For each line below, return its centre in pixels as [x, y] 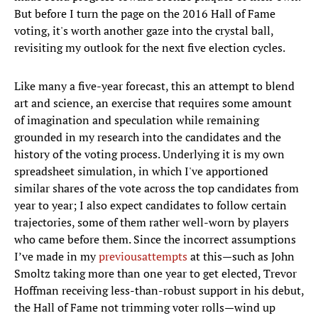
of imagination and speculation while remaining [137, 120]
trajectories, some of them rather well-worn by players [152, 223]
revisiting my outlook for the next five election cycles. [150, 48]
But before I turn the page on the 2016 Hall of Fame [145, 14]
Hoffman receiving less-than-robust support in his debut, [159, 291]
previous [120, 257]
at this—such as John [241, 257]
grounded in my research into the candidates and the [148, 137]
